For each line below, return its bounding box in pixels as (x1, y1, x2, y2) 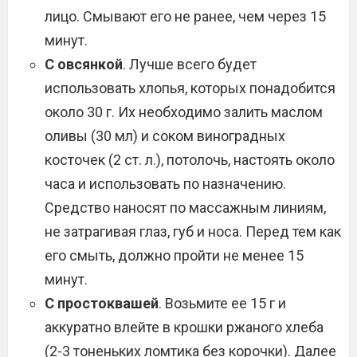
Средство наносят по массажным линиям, (45, 199, 326, 216)
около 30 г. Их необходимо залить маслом (45, 104, 323, 120)
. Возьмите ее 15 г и (159, 295, 286, 312)
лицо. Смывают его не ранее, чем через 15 (45, 8, 326, 25)
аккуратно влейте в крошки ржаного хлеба (45, 319, 324, 335)
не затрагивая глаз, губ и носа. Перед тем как (45, 223, 341, 240)
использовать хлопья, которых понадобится (45, 80, 335, 96)
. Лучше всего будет (123, 56, 257, 73)
